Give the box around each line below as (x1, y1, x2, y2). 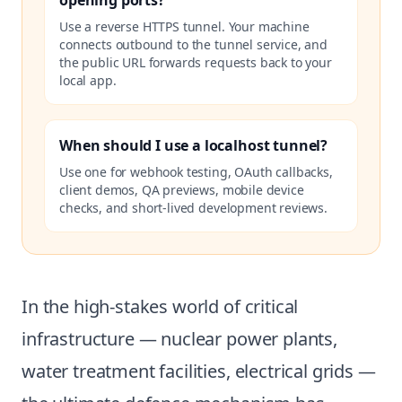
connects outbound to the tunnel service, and (59, 36, 328, 53)
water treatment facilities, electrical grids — (22, 359, 376, 383)
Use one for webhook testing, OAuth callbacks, (59, 163, 333, 180)
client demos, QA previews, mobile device (59, 181, 304, 198)
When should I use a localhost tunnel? (59, 135, 328, 155)
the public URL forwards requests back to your (59, 54, 332, 71)
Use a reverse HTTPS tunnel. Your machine (59, 18, 310, 35)
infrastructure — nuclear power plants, (22, 327, 337, 351)
